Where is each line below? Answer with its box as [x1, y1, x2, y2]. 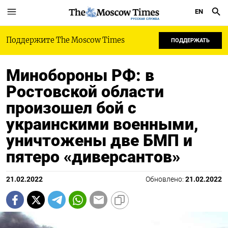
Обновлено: [146, 175, 185, 184]
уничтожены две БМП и [6, 131, 192, 150]
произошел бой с [6, 98, 136, 118]
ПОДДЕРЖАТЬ [171, 37, 210, 44]
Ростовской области [6, 82, 164, 101]
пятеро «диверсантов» [6, 147, 180, 166]
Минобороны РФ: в [6, 66, 154, 85]
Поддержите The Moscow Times [6, 36, 125, 45]
